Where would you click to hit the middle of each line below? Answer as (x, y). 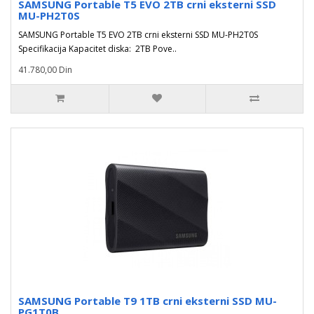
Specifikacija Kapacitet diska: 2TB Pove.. (97, 49)
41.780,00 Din (45, 70)
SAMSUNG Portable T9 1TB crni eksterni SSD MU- (148, 301)
